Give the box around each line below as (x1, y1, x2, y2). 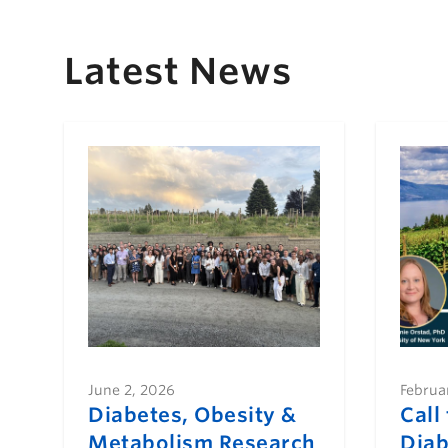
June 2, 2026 (88, 382, 175, 399)
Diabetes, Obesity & (88, 403, 297, 428)
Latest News (64, 48, 292, 93)
